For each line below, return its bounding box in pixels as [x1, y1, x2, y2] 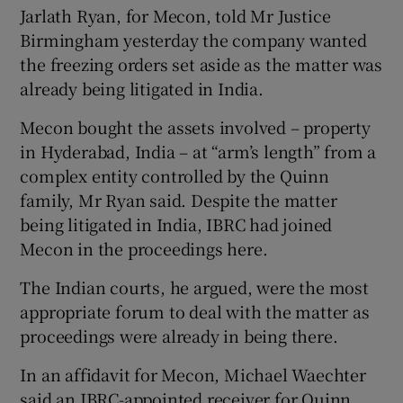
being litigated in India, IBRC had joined [20, 212, 333, 236]
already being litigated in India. [20, 76, 264, 100]
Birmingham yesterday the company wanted [20, 28, 367, 51]
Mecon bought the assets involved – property [20, 115, 371, 139]
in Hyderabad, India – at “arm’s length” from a [20, 139, 377, 163]
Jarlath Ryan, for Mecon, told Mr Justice [20, 4, 331, 27]
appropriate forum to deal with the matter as [20, 300, 370, 323]
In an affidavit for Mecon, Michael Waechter [20, 363, 366, 386]
